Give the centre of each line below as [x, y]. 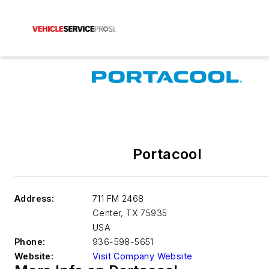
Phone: [30, 242]
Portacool [167, 154]
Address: [35, 198]
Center [107, 213]
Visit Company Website [143, 256]
